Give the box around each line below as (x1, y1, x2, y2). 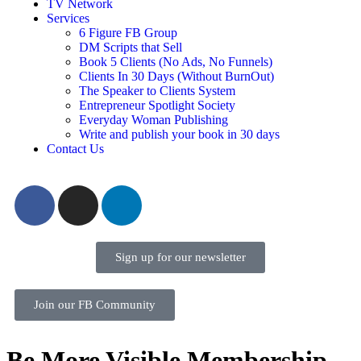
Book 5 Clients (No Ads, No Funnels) (79, 54, 272, 68)
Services (47, 10, 89, 25)
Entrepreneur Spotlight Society (79, 98, 235, 112)
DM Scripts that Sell (79, 39, 182, 54)
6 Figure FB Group (79, 25, 177, 39)
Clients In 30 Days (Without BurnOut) (79, 68, 274, 83)
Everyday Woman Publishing (79, 112, 228, 127)
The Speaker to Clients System (79, 83, 235, 98)
